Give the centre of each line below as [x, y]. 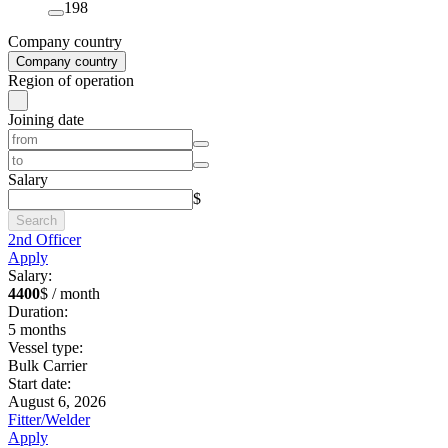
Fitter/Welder [49, 419]
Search [36, 220]
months [43, 329]
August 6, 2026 [57, 401]
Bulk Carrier [47, 365]
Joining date [46, 119]
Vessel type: [45, 347]
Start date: [39, 383]
